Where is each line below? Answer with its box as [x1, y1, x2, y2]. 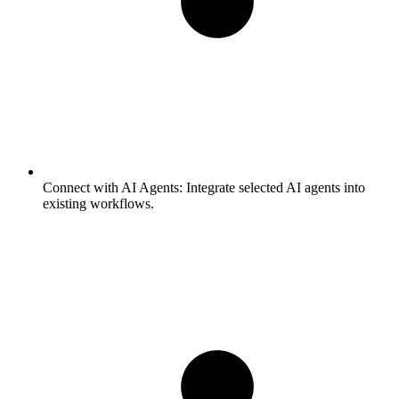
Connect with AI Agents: [43, 179, 183, 195]
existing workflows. [43, 195, 154, 211]
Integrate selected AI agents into [183, 179, 365, 195]
